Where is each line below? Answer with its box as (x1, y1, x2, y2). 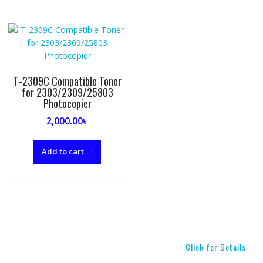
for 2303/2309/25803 (21, 85, 113, 100)
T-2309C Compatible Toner (13, 73, 122, 89)
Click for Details (186, 241, 247, 254)
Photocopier (43, 96, 92, 112)
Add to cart (42, 146, 85, 157)
